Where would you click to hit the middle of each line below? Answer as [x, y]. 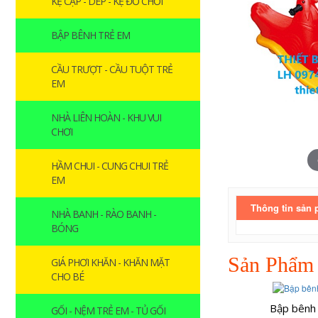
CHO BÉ [67, 276]
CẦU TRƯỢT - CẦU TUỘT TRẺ [112, 69]
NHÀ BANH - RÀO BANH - [104, 214]
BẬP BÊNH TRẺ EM [91, 35]
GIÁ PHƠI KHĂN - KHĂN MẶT [110, 262]
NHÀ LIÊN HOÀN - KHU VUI [106, 117]
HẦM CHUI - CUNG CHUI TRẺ [110, 166]
